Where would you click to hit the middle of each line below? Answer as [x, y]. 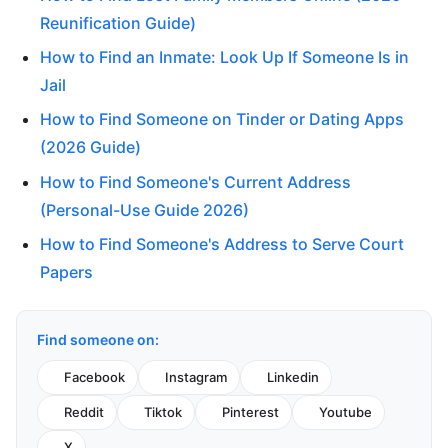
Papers [66, 272]
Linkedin [293, 377]
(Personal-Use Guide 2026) [144, 209]
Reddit [84, 412]
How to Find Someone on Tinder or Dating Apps [222, 119]
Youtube [345, 412]
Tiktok [163, 412]
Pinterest [250, 412]
